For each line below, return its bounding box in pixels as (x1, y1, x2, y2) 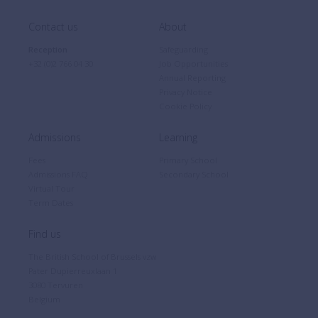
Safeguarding (159, 44, 208, 55)
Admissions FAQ (28, 169, 88, 180)
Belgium (28, 294, 60, 305)
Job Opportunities (159, 58, 228, 69)
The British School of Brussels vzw (28, 251, 156, 262)
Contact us (28, 20, 78, 33)
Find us (28, 227, 61, 241)
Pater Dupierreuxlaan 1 (28, 265, 117, 276)
